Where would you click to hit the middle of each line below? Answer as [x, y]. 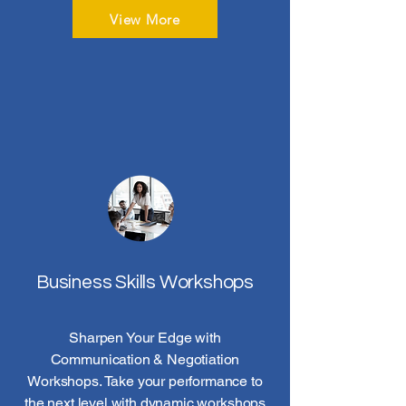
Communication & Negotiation [145, 359]
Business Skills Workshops [145, 282]
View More [145, 19]
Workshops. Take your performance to [145, 381]
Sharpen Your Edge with [145, 338]
